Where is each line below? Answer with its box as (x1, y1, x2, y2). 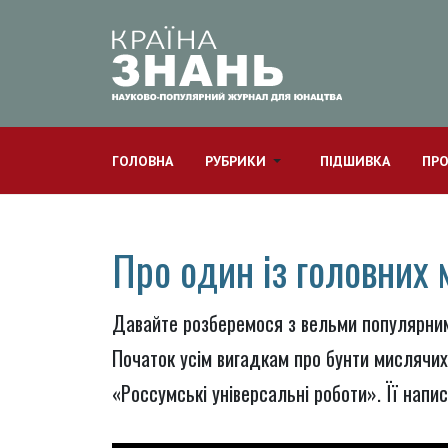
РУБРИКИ (205, 151, 266, 170)
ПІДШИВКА (320, 151, 390, 170)
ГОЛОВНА (112, 151, 173, 170)
